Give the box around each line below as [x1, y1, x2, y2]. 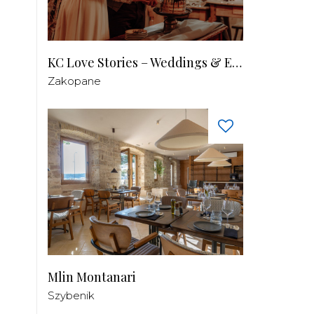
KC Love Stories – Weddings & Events [232, 54, 242, 71]
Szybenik [48, 289, 95, 303]
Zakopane [48, 74, 101, 88]
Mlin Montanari [48, 268, 136, 286]
